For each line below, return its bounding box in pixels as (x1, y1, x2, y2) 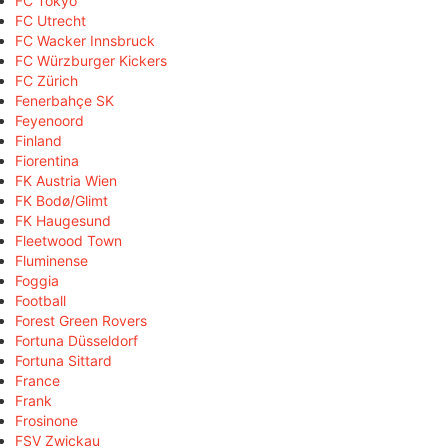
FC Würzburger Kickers (15, 51, 167, 69)
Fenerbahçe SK (15, 91, 114, 109)
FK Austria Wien (15, 171, 117, 189)
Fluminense (15, 251, 88, 269)
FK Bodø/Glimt (15, 191, 108, 209)
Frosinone (15, 411, 78, 429)
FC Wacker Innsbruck (15, 31, 155, 49)
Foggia (15, 271, 59, 289)
